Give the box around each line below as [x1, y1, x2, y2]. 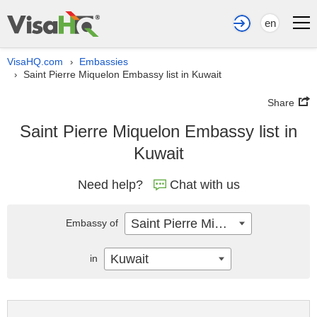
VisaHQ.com [7, 56, 63, 67]
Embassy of [65, 217, 121, 229]
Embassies [79, 56, 128, 67]
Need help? [77, 178, 143, 192]
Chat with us [169, 178, 240, 192]
